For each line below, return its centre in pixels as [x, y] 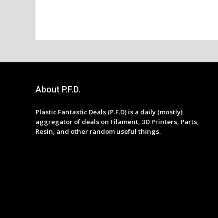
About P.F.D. [58, 89]
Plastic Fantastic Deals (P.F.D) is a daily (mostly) [109, 112]
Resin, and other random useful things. [98, 131]
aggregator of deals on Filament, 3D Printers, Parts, [117, 122]
